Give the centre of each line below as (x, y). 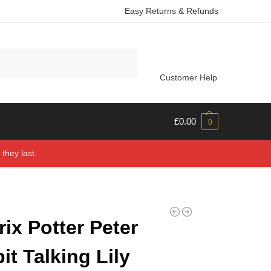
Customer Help (188, 77)
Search (122, 53)
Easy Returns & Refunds (171, 11)
